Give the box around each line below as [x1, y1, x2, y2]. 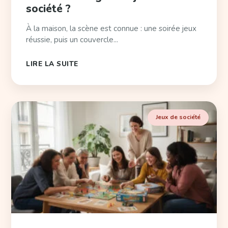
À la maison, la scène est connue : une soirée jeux [26, 23, 197, 34]
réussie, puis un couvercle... [26, 35, 119, 45]
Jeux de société [155, 113, 201, 122]
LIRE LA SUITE [26, 59, 78, 69]
